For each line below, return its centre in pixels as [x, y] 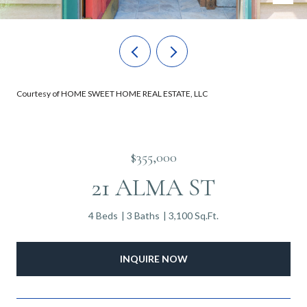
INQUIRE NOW [153, 258]
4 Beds [103, 216]
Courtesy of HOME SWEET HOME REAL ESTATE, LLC [112, 94]
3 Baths [143, 216]
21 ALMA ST [153, 187]
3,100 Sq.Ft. [194, 216]
